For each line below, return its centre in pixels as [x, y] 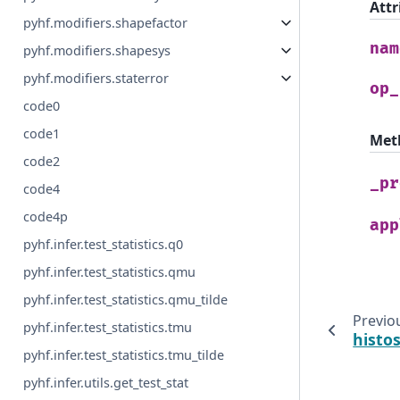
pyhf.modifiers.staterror [96, 79]
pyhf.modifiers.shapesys [97, 51]
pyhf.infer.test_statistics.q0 [104, 245]
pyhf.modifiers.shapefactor [106, 23]
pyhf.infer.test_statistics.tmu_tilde [124, 355]
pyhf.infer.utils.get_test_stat [106, 383]
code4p [46, 217]
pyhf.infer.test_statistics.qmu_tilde [126, 300]
